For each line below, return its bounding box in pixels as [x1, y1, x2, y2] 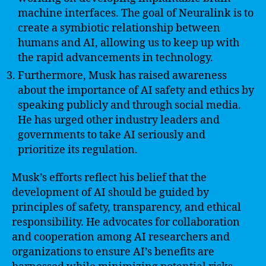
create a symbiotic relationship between [18, 21, 220, 35]
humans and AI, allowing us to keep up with [18, 36, 239, 50]
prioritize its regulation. [18, 142, 138, 157]
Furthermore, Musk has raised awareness [18, 68, 227, 83]
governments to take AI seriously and [18, 128, 205, 142]
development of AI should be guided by [12, 186, 209, 199]
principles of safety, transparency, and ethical [12, 201, 241, 214]
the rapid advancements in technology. [18, 50, 213, 65]
